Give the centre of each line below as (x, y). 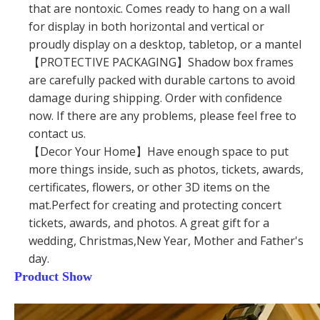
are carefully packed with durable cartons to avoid (162, 80)
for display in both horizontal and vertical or (146, 27)
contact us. (57, 134)
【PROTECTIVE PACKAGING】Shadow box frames (161, 62)
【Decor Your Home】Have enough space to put (159, 152)
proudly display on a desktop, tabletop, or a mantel (165, 45)
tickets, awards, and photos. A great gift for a (149, 223)
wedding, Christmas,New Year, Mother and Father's (166, 241)
